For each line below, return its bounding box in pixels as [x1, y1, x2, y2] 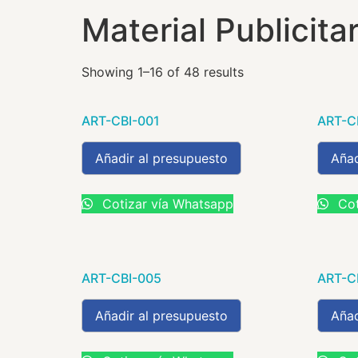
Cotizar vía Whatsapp [98, 196, 233, 212]
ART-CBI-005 [82, 269, 161, 286]
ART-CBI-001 [82, 113, 160, 129]
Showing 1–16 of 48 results [82, 64, 244, 80]
